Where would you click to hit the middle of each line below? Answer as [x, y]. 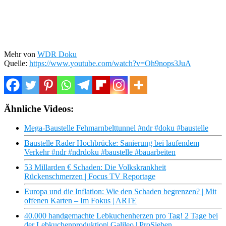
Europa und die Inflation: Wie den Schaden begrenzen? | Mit [120, 192]
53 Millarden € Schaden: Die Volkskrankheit [95, 167]
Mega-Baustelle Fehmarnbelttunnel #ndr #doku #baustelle [116, 128]
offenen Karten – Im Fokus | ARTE [80, 201]
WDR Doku [57, 54]
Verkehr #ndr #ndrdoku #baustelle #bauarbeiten [100, 152]
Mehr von [21, 54]
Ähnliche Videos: [39, 108]
